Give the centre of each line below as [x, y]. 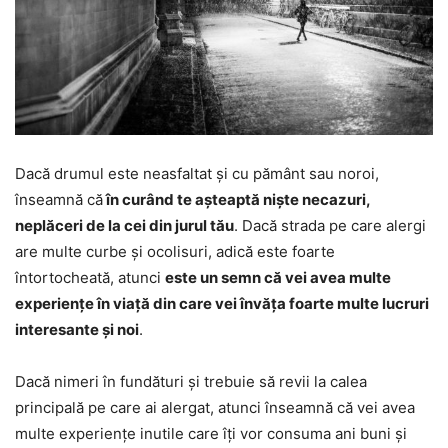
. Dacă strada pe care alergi [330, 226]
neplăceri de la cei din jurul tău [124, 226]
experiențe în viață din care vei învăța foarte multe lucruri [222, 304]
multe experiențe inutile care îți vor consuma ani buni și [211, 434]
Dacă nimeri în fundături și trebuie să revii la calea [191, 382]
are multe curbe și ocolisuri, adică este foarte [175, 252]
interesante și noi [77, 330]
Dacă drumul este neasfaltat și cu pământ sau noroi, [197, 174]
